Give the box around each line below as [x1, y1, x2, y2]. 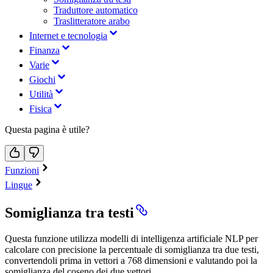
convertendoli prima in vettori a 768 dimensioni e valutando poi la [5, 255, 257, 266]
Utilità [29, 89, 53, 100]
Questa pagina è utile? [5, 124, 90, 135]
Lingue [5, 180, 32, 191]
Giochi [29, 74, 55, 85]
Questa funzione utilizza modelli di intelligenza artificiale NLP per [5, 233, 258, 244]
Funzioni [5, 165, 39, 176]
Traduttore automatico [54, 5, 138, 16]
